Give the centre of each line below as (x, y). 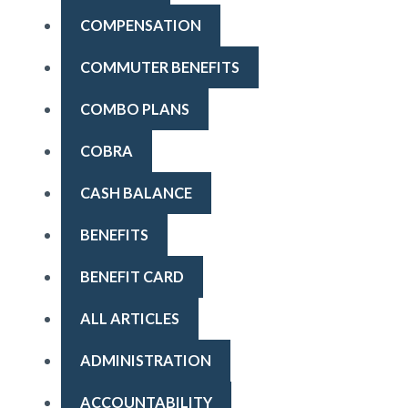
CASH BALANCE (136, 192)
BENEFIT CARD (132, 276)
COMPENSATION (140, 25)
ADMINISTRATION (145, 360)
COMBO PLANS (134, 108)
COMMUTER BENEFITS (159, 66)
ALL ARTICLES (129, 318)
